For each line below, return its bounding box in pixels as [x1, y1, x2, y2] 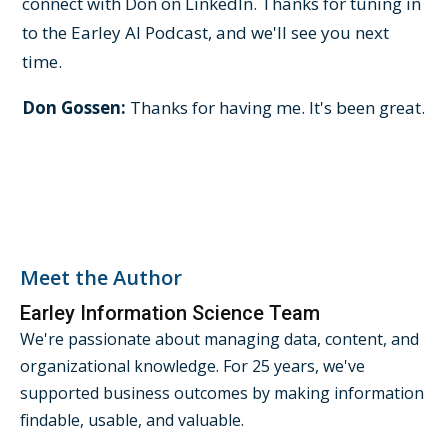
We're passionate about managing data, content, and [20, 327, 419, 350]
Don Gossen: [22, 95, 127, 119]
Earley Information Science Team [20, 300, 320, 325]
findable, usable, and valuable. [20, 408, 244, 431]
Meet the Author [20, 263, 182, 291]
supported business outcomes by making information [20, 381, 424, 404]
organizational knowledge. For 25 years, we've [20, 354, 365, 377]
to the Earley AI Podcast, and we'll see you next [22, 20, 390, 44]
